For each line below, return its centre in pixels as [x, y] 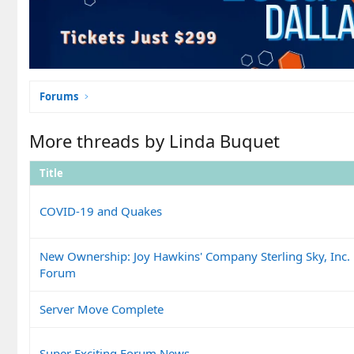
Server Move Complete [102, 309]
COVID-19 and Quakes [101, 211]
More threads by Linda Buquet [154, 140]
